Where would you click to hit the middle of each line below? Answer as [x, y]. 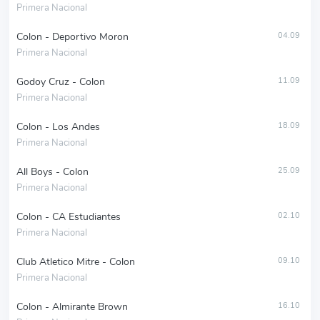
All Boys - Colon [52, 172]
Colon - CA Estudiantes [69, 217]
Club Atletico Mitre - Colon [76, 262]
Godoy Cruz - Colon [61, 82]
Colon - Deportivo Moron [72, 37]
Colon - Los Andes [58, 127]
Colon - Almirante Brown [72, 307]
